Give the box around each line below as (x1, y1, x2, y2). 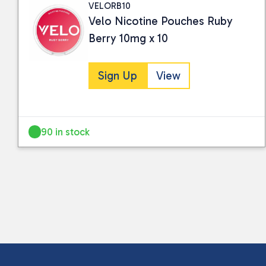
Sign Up (98, 68, 138, 83)
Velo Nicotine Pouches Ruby (88, 14, 233, 28)
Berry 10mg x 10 (88, 31, 169, 46)
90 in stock (41, 125, 90, 138)
